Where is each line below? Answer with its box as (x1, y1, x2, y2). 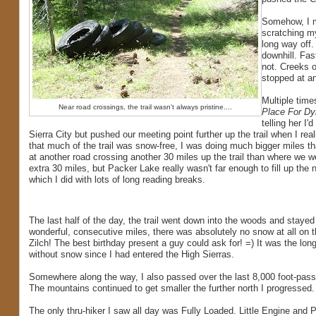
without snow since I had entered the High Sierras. (28, 248, 234, 260)
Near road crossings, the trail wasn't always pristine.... (58, 103, 232, 111)
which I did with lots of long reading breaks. (28, 174, 205, 186)
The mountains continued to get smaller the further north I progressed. (28, 282, 315, 293)
